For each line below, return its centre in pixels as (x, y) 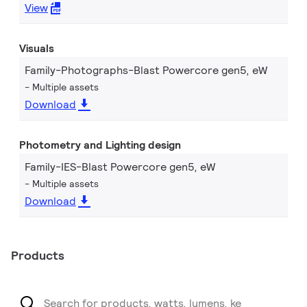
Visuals (37, 48)
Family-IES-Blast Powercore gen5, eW (120, 167)
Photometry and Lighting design (100, 145)
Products (38, 255)
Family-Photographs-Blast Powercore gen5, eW (146, 70)
